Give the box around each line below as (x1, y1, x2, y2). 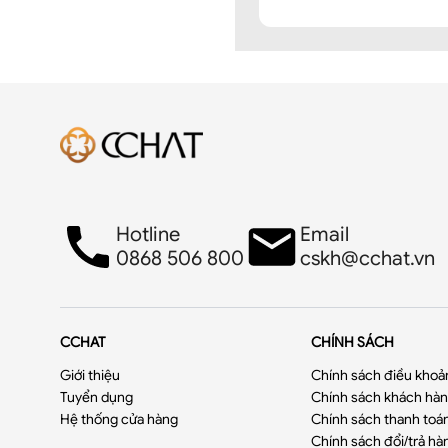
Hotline (116, 222, 180, 247)
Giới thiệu (60, 366, 120, 384)
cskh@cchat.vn (300, 246, 435, 271)
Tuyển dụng (60, 388, 133, 406)
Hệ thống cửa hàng (60, 410, 178, 428)
